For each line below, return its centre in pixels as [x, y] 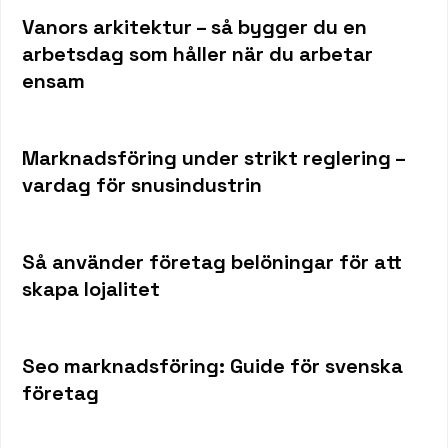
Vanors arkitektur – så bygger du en [194, 27]
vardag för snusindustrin [141, 184]
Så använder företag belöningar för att [211, 261]
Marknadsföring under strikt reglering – [213, 157]
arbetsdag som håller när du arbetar [197, 54]
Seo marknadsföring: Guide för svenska [212, 365]
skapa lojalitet [90, 288]
